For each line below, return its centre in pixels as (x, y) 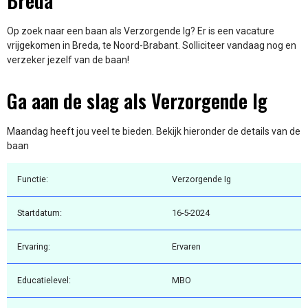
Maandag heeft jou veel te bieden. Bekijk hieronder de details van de (154, 131)
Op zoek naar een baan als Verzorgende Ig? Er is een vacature (141, 31)
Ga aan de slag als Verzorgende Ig (137, 100)
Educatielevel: (44, 280)
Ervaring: (34, 247)
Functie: (33, 179)
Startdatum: (40, 213)
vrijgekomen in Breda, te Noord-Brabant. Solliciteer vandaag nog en (152, 46)
